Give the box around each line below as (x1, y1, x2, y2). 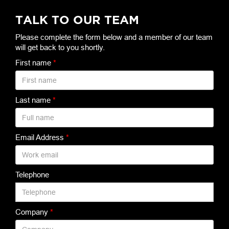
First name (15, 58, 53, 67)
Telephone (15, 170, 49, 179)
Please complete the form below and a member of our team (15, 33, 213, 41)
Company (15, 208, 50, 216)
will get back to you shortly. (15, 43, 105, 52)
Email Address (15, 133, 66, 142)
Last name (15, 96, 53, 104)
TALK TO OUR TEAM (15, 13, 139, 26)
